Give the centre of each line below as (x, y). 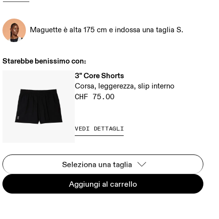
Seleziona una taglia (97, 164)
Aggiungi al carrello (103, 184)
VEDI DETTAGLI (99, 129)
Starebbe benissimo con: (44, 61)
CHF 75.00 (95, 97)
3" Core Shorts (100, 76)
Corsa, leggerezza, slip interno (125, 86)
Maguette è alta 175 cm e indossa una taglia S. (107, 30)
